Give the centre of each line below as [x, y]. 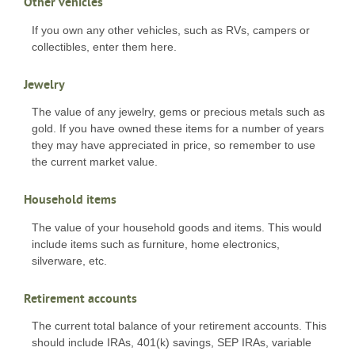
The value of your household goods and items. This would [177, 227]
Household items [70, 200]
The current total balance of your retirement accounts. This [179, 326]
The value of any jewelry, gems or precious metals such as [178, 112]
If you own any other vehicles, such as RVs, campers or [171, 30]
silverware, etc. [69, 260]
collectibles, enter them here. [104, 46]
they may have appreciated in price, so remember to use [174, 145]
